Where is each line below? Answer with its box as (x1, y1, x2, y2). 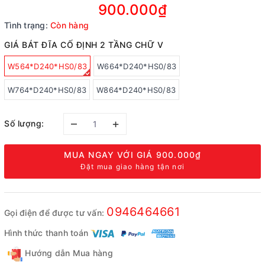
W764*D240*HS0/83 (8, 85, 86, 95)
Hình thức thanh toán (4, 227, 88, 238)
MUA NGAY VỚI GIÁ (63, 150, 156, 160)
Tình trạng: (4, 20, 48, 30)
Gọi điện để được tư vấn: (4, 208, 107, 218)
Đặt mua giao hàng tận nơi (80, 162, 185, 171)
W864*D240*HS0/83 (96, 85, 176, 95)
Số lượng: (4, 118, 44, 128)
